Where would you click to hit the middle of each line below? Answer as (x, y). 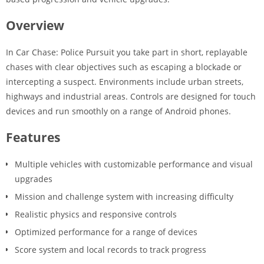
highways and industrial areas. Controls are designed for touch (131, 96)
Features (33, 137)
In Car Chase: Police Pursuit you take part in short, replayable (127, 52)
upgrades (34, 179)
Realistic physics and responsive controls (96, 214)
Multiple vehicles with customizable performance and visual (134, 164)
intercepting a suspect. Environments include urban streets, (125, 82)
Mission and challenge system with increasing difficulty (124, 197)
